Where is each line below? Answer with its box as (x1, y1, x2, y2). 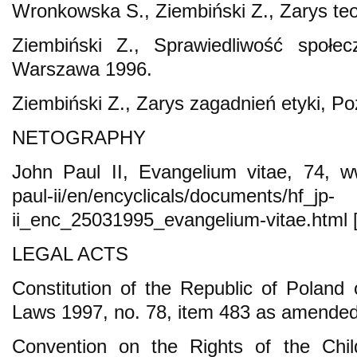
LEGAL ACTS (12, 242, 128, 265)
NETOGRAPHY (12, 126, 146, 148)
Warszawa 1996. (12, 57, 152, 80)
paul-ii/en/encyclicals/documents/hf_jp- (12, 184, 335, 206)
